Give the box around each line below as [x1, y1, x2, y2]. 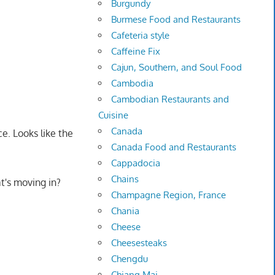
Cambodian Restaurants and [111, 93, 230, 106]
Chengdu [111, 253, 149, 265]
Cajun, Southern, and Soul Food [111, 61, 242, 74]
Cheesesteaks [111, 237, 168, 249]
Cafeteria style [111, 29, 170, 42]
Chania [111, 205, 140, 217]
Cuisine [98, 109, 129, 122]
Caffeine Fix [111, 45, 161, 58]
